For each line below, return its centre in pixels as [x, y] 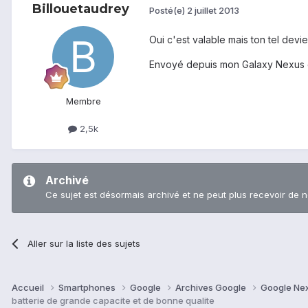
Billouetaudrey [80, 9]
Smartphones [88, 287]
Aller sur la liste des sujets [84, 243]
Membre [83, 101]
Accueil [29, 287]
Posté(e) [168, 10]
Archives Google [212, 287]
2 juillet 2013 [213, 10]
